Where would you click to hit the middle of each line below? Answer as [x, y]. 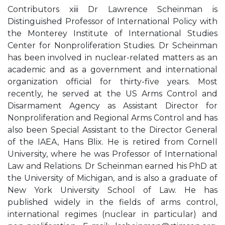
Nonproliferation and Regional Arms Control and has [113, 118]
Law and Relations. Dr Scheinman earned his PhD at [113, 166]
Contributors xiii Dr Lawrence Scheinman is [113, 9]
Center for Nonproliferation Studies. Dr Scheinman [113, 45]
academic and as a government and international [113, 70]
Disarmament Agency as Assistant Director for [113, 106]
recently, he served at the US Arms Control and [113, 94]
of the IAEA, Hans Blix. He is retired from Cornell [113, 142]
